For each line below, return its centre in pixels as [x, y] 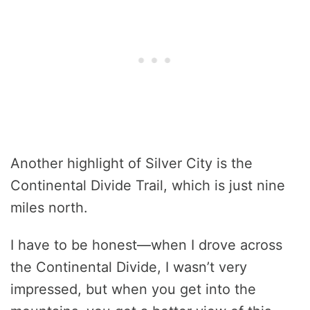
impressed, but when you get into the [133, 290]
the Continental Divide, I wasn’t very [129, 267]
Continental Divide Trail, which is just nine [148, 186]
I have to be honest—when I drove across [146, 245]
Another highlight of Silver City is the [131, 164]
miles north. [49, 208]
